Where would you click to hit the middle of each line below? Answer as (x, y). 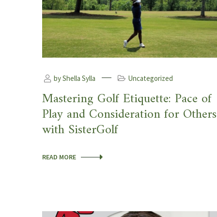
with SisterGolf (80, 130)
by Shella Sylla (74, 78)
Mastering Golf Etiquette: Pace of (127, 99)
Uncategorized (150, 78)
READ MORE (59, 157)
